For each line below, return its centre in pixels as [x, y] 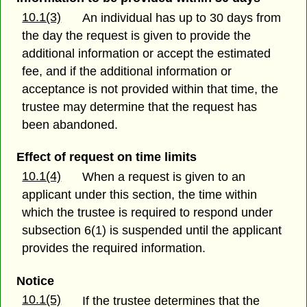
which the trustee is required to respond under [148, 213]
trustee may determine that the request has [140, 107]
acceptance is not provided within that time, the [150, 89]
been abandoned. [70, 125]
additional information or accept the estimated [147, 54]
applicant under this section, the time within [140, 195]
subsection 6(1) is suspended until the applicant [152, 231]
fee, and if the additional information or [127, 72]
